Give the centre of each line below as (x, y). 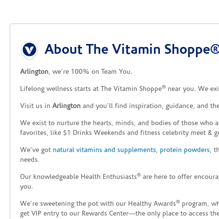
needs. (30, 160)
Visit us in (36, 107)
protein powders (185, 151)
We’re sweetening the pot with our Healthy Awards (98, 204)
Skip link (33, 39)
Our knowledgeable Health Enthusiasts (78, 177)
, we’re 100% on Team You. (90, 72)
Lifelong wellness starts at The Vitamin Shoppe (91, 89)
